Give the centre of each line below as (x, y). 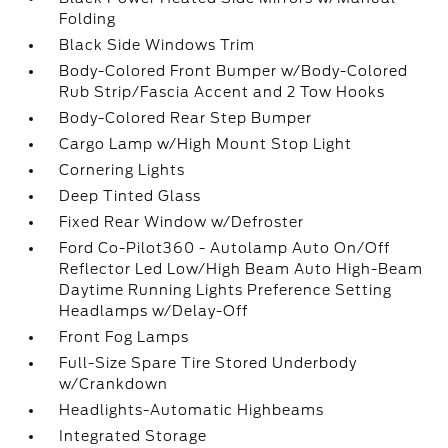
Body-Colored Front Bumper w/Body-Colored (234, 71)
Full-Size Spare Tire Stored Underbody (208, 363)
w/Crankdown (114, 384)
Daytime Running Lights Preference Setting (226, 290)
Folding (88, 19)
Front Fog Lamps (124, 337)
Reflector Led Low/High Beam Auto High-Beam (241, 269)
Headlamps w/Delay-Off (154, 311)
